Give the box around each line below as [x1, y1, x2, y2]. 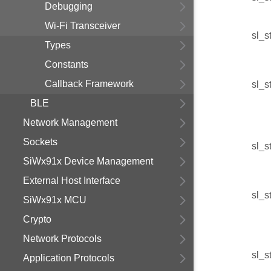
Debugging [45, 1, 93, 11]
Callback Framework [45, 79, 134, 89]
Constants [45, 59, 88, 70]
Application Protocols [23, 253, 114, 263]
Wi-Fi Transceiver [45, 21, 120, 31]
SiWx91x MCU [23, 195, 87, 205]
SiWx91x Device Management [23, 156, 153, 166]
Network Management [23, 117, 117, 128]
